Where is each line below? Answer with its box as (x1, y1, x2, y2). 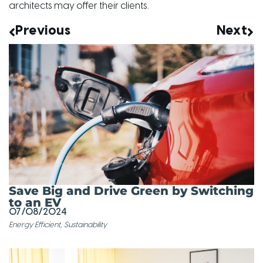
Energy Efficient (9, 221, 60, 229)
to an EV (9, 195, 61, 210)
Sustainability (64, 221, 107, 229)
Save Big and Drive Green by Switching (9, 183, 254, 198)
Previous (15, 23, 70, 38)
